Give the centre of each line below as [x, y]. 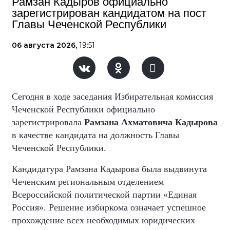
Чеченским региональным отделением [88, 182]
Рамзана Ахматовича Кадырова [151, 122]
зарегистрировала [48, 122]
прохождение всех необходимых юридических [103, 221]
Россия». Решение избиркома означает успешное [109, 208]
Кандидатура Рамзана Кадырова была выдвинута [109, 169]
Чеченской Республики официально [83, 110]
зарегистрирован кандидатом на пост [109, 13]
